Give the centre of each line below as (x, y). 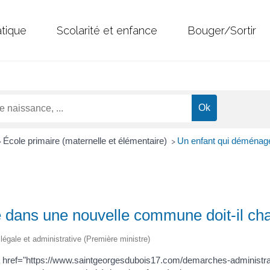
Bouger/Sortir (222, 30)
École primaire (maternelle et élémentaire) (86, 141)
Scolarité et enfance (107, 30)
